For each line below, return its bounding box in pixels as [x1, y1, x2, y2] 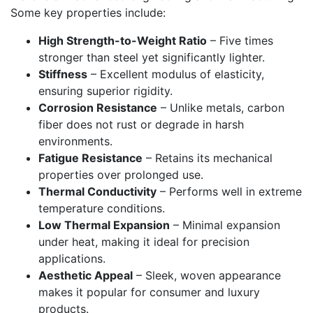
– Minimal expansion [170, 218, 280, 233]
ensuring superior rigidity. [38, 84, 173, 99]
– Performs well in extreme [156, 184, 302, 199]
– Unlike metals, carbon [157, 101, 284, 115]
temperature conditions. [38, 201, 165, 216]
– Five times [207, 34, 273, 48]
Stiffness [38, 67, 87, 82]
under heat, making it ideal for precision [38, 235, 249, 249]
